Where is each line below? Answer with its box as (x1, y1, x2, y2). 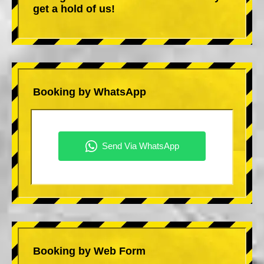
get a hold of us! (33, 2, 115, 15)
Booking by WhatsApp (33, 85, 146, 98)
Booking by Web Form (33, 245, 146, 257)
